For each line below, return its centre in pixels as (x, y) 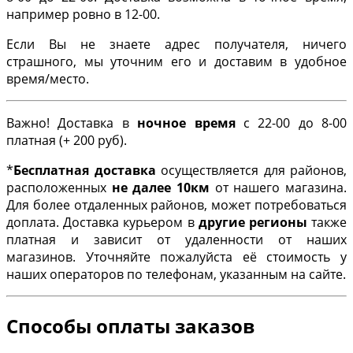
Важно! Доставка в (72, 123)
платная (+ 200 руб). (67, 141)
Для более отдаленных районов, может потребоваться (176, 205)
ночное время (186, 123)
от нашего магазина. (279, 188)
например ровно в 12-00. (83, 15)
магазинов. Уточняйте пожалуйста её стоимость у (176, 257)
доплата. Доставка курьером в (102, 223)
